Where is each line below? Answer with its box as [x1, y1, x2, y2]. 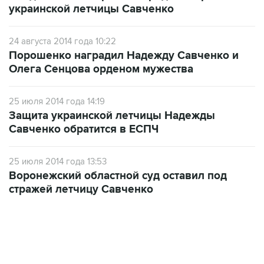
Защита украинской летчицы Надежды [9, 84, 215, 98]
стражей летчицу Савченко [9, 158, 153, 172]
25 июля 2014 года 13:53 [9, 131, 107, 143]
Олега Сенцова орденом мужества [9, 38, 193, 52]
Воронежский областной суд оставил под [9, 144, 227, 159]
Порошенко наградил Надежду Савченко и [9, 24, 239, 38]
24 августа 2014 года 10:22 [9, 11, 116, 22]
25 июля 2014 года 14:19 [9, 71, 105, 82]
